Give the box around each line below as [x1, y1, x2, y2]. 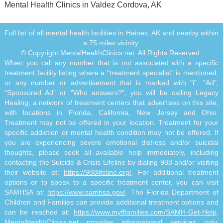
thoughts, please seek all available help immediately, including [4, 148, 219, 156]
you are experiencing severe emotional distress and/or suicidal [4, 138, 219, 146]
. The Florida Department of [125, 188, 219, 196]
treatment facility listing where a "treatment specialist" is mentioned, [4, 69, 219, 77]
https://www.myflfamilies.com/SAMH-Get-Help [74, 208, 217, 216]
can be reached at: [4, 208, 74, 216]
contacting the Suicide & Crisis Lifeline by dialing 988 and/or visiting [4, 158, 219, 166]
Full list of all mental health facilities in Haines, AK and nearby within [4, 29, 219, 37]
